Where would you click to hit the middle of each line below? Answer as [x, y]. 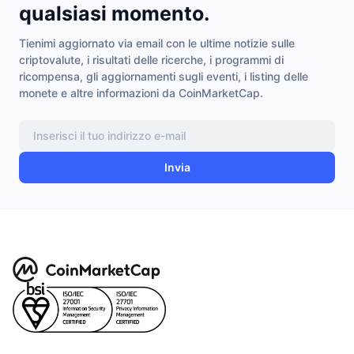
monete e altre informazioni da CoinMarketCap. [141, 92]
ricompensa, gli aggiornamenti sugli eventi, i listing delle [164, 76]
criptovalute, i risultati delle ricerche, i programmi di [151, 59]
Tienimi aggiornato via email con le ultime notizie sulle [157, 43]
